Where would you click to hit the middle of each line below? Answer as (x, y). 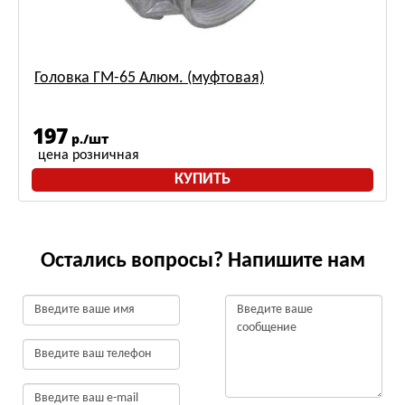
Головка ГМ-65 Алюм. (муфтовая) (149, 78)
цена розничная (89, 155)
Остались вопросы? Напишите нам (202, 261)
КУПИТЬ (202, 179)
